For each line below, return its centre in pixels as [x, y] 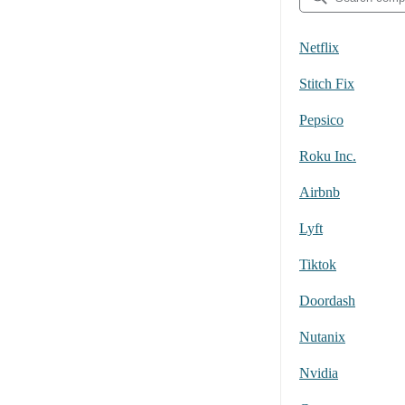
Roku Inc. [328, 155]
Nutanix [322, 336]
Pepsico [321, 119]
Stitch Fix [327, 83]
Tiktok [318, 264]
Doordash [327, 300]
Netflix [319, 47]
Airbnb [320, 192]
